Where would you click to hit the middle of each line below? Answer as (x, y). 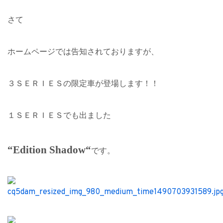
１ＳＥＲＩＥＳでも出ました (59, 115)
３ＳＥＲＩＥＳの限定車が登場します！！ (83, 83)
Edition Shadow (49, 150)
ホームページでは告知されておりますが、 (83, 52)
